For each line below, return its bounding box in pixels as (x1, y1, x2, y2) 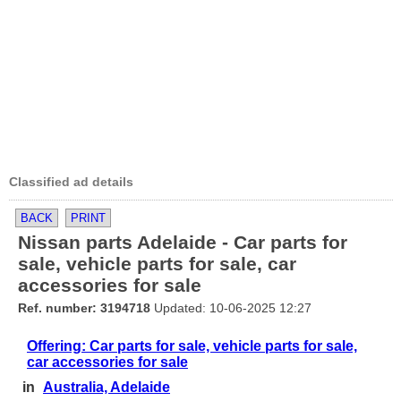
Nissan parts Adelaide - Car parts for (18, 232, 347, 252)
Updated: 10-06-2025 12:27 (150, 301, 311, 315)
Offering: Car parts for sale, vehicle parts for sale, (27, 338, 357, 354)
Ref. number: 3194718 (18, 301, 150, 315)
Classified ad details (9, 175, 133, 189)
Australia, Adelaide (43, 380, 170, 395)
